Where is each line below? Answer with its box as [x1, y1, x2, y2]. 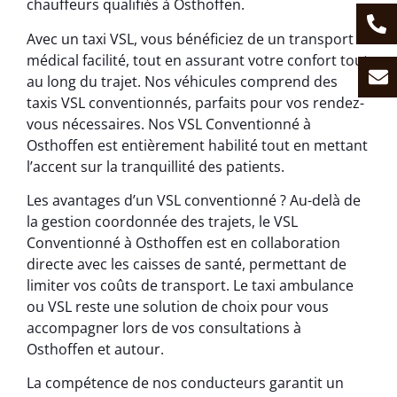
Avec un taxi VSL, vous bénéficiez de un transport [27, 28, 354, 49]
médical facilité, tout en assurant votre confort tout [27, 50, 369, 70]
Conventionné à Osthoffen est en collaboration [27, 232, 340, 253]
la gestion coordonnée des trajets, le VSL [27, 211, 298, 231]
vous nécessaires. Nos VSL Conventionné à [27, 113, 311, 134]
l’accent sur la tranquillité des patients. [27, 156, 284, 176]
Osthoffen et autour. [27, 339, 164, 359]
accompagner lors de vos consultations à [27, 317, 301, 338]
